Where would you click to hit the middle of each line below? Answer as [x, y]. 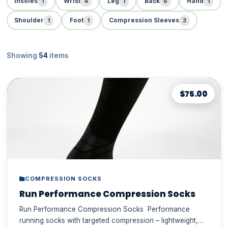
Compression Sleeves [144, 21]
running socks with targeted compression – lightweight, [108, 220]
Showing [22, 56]
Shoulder [29, 21]
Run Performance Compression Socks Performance [83, 209]
